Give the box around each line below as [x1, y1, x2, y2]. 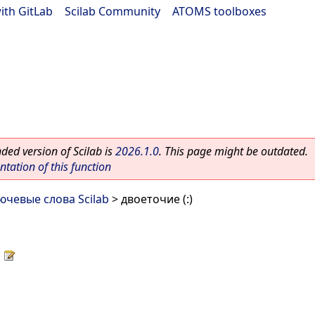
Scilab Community [65, 4, 160, 19]
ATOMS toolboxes [172, 4, 266, 19]
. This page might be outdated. [159, 143, 308, 159]
